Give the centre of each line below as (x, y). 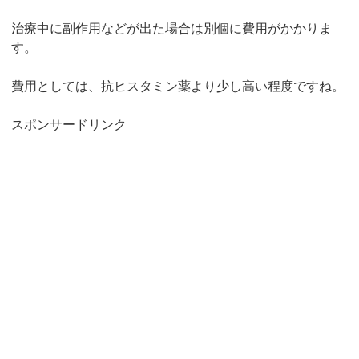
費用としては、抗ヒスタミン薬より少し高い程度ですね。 (178, 87)
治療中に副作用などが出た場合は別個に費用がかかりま (172, 29)
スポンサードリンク (69, 125)
